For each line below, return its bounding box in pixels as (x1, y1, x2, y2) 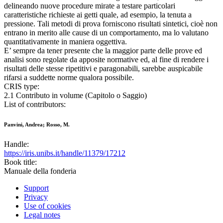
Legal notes (24, 211, 60, 220)
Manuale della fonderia (4, 167, 76, 176)
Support (24, 184, 49, 193)
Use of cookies (24, 202, 71, 211)
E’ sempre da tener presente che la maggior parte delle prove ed (4, 46, 202, 55)
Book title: (4, 158, 37, 167)
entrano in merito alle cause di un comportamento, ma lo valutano (4, 28, 209, 37)
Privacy (24, 193, 48, 202)
